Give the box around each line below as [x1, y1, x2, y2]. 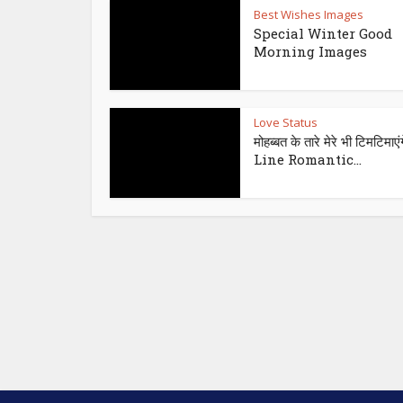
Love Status [254, 114, 318, 131]
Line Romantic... [254, 150, 362, 169]
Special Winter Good [254, 24, 392, 43]
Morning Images [254, 42, 367, 61]
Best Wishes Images [254, 6, 363, 23]
